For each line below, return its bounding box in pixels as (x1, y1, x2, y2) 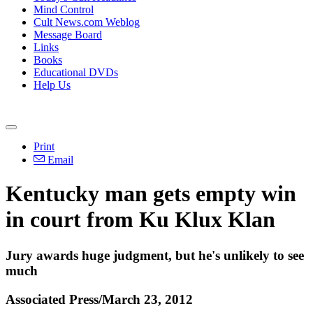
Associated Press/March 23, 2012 (6, 291, 193, 307)
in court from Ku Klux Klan (6, 207, 275, 233)
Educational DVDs (34, 66, 118, 78)
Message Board (34, 29, 102, 41)
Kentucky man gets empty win (6, 181, 296, 207)
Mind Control (34, 3, 94, 15)
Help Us (34, 79, 71, 91)
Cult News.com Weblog (34, 16, 140, 28)
